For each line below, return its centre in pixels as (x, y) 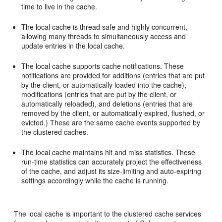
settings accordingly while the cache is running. (95, 181)
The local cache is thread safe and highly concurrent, (105, 27)
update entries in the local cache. (73, 46)
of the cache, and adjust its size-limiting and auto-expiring (111, 171)
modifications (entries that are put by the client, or (99, 94)
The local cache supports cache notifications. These (103, 66)
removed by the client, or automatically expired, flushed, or (113, 113)
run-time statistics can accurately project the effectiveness (112, 162)
